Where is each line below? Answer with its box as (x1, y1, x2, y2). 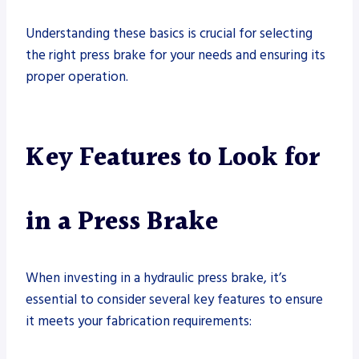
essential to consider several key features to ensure (26, 289, 323, 309)
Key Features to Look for (26, 137, 320, 179)
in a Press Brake (26, 201, 218, 243)
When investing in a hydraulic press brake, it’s (26, 268, 287, 288)
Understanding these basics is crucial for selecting (26, 23, 313, 43)
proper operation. (26, 67, 128, 87)
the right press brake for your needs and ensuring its (26, 45, 325, 65)
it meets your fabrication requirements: (26, 311, 252, 331)
